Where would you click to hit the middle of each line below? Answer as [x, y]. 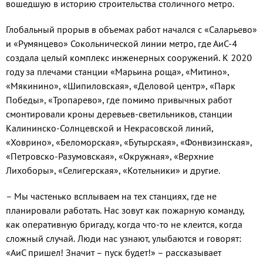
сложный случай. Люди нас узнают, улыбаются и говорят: [124, 239]
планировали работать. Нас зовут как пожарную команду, [125, 210]
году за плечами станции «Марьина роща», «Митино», [117, 72]
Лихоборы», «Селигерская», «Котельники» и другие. [113, 171]
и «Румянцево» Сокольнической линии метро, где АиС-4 [122, 44]
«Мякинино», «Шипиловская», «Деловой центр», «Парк [121, 86]
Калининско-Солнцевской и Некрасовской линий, [109, 128]
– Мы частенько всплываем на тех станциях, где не [111, 196]
